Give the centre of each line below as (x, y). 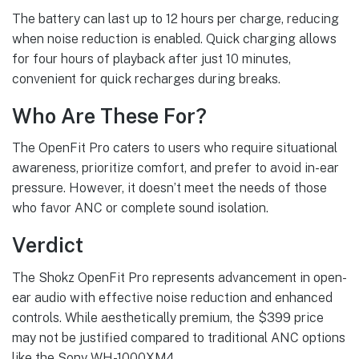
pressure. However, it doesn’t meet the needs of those (169, 188)
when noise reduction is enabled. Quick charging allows (174, 38)
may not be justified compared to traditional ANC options (179, 338)
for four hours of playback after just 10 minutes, (151, 58)
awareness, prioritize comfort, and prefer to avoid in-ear (175, 168)
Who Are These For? (109, 116)
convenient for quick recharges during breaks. (146, 79)
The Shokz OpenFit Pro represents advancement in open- (179, 278)
